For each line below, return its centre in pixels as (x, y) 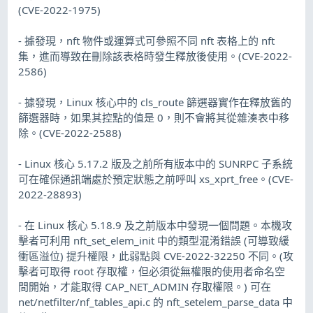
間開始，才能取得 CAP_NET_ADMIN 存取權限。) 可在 (145, 286)
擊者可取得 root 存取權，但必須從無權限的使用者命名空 (152, 271)
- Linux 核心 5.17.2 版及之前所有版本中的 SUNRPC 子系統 (156, 163)
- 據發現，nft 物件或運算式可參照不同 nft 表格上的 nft (147, 40)
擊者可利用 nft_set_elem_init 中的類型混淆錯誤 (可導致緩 (154, 240)
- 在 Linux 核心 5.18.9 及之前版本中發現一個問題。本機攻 (155, 225)
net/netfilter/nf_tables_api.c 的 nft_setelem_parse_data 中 (156, 301)
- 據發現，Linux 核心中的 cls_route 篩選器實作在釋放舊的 (155, 102)
